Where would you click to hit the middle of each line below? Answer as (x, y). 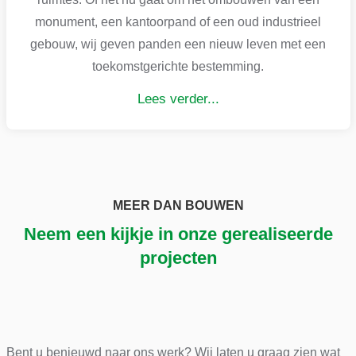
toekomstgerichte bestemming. (178, 66)
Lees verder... (178, 99)
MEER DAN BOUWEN (178, 205)
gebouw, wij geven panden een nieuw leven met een (178, 44)
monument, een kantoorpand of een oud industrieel (178, 21)
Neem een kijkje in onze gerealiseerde (178, 234)
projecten (178, 257)
